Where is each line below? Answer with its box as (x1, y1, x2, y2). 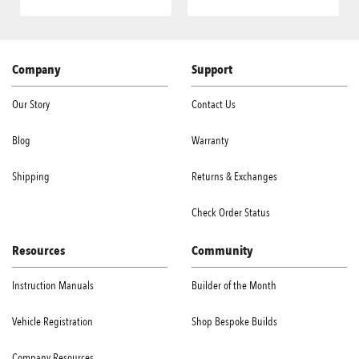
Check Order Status (192, 204, 270, 220)
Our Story (12, 96, 50, 112)
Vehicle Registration (12, 313, 93, 329)
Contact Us (192, 96, 236, 112)
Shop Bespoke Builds (192, 313, 277, 329)
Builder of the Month (192, 277, 276, 293)
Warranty (192, 132, 228, 148)
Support (192, 60, 232, 79)
